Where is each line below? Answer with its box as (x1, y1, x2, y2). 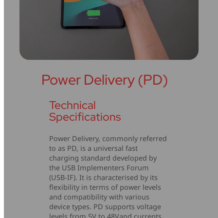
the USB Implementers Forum (49, 163, 149, 172)
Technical (49, 98, 96, 113)
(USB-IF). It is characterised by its (49, 172, 158, 182)
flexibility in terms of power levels (49, 182, 162, 192)
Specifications (49, 109, 121, 125)
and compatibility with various (49, 192, 150, 201)
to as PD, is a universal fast (49, 143, 138, 153)
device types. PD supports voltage (49, 201, 162, 211)
